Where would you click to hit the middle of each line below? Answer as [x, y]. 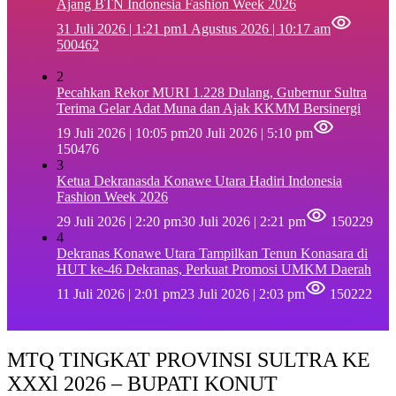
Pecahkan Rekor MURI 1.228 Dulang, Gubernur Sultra [212, 92]
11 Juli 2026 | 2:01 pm [118, 293]
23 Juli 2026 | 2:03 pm [243, 293]
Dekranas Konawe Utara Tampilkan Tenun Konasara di [212, 253]
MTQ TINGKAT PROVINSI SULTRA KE [189, 359]
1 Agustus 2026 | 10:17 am [256, 28]
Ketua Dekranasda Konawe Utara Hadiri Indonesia [199, 180]
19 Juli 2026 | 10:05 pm [122, 133]
